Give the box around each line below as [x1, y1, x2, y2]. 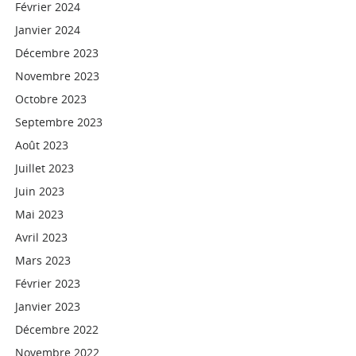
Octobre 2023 [15, 91, 87, 106]
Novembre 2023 [15, 68, 100, 83]
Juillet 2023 [15, 161, 75, 176]
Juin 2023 [15, 184, 65, 199]
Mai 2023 [15, 207, 64, 222]
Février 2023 [15, 276, 81, 291]
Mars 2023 [15, 253, 72, 268]
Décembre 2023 [15, 45, 99, 60]
